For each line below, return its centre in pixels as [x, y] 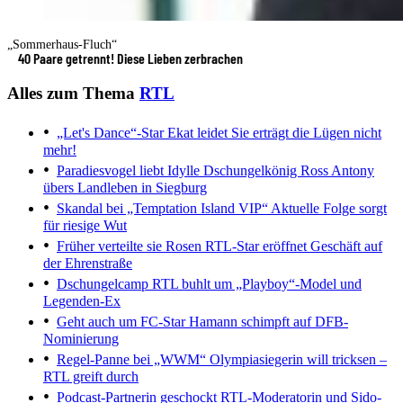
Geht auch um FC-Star [121, 322]
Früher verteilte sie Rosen [129, 246]
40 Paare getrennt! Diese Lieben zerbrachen [130, 58]
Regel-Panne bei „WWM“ [131, 360]
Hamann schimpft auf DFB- [267, 322]
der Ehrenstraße [88, 264]
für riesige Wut [85, 226]
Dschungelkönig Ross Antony [287, 171]
